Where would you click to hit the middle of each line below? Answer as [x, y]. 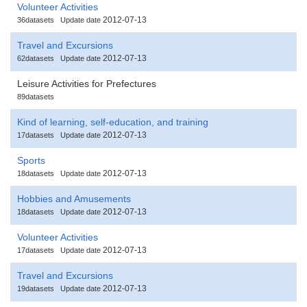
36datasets [36, 20]
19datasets [36, 288]
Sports [31, 160]
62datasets [36, 58]
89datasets [36, 96]
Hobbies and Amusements [74, 198]
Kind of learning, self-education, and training [113, 122]
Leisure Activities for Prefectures [87, 83]
